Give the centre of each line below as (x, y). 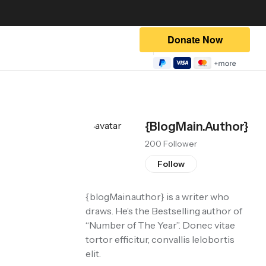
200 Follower (171, 144)
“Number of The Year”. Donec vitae (160, 225)
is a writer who (197, 197)
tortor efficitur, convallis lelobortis (160, 239)
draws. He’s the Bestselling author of (164, 211)
